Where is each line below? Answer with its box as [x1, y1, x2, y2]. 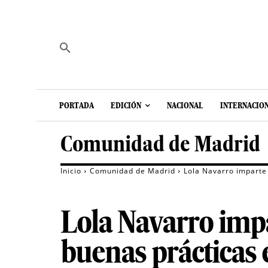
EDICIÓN [111, 100, 141, 111]
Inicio [60, 166, 81, 176]
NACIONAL [167, 100, 203, 111]
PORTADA [59, 100, 94, 111]
